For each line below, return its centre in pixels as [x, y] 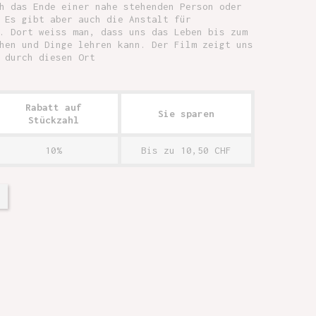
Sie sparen [186, 114]
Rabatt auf [53, 107]
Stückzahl [53, 120]
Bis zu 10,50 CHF [186, 150]
